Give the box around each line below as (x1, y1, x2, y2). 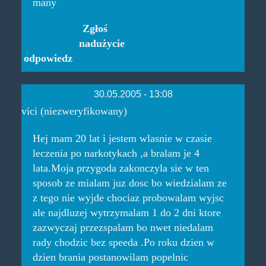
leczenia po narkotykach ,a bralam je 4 (32, 147, 199, 160)
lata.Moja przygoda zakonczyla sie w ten (32, 162, 209, 175)
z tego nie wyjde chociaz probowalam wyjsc (32, 192, 224, 204)
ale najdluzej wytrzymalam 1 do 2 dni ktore (32, 207, 221, 219)
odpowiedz (23, 52, 72, 64)
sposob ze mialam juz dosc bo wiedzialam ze (32, 177, 227, 189)
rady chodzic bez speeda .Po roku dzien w (32, 236, 214, 249)
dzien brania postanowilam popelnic (32, 251, 188, 264)
